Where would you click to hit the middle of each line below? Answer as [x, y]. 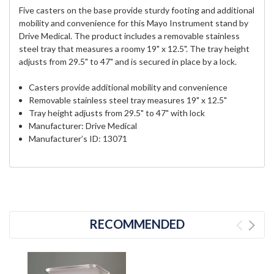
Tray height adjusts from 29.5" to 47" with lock [117, 113]
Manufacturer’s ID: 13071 [78, 139]
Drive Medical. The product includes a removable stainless [129, 36]
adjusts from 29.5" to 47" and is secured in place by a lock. [128, 62]
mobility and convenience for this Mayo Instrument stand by [134, 23]
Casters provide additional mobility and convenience [128, 87]
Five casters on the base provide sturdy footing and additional [137, 10]
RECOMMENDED [137, 224]
